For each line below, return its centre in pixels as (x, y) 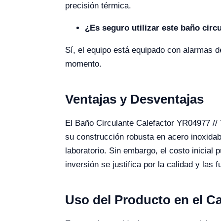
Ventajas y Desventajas (134, 99)
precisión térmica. (98, 6)
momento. (83, 64)
